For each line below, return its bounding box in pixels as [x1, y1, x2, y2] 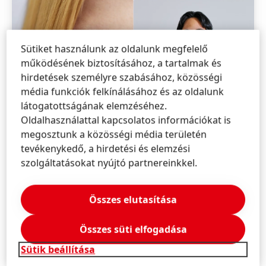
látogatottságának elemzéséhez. [21, 99, 167, 113]
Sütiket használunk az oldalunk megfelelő [21, 42, 208, 56]
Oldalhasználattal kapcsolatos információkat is [21, 113, 232, 127]
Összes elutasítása [89, 193, 177, 207]
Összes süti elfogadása [79, 223, 187, 236]
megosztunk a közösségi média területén [21, 128, 207, 141]
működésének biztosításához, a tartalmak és [21, 56, 222, 70]
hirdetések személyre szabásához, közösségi [21, 71, 223, 84]
